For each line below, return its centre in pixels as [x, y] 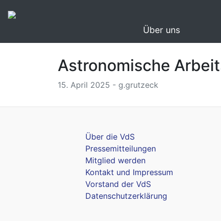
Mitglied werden [115, 160]
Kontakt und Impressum [129, 172]
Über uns [161, 30]
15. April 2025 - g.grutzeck [108, 85]
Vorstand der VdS [118, 184]
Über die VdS [110, 137]
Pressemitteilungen [121, 148]
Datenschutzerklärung [126, 196]
